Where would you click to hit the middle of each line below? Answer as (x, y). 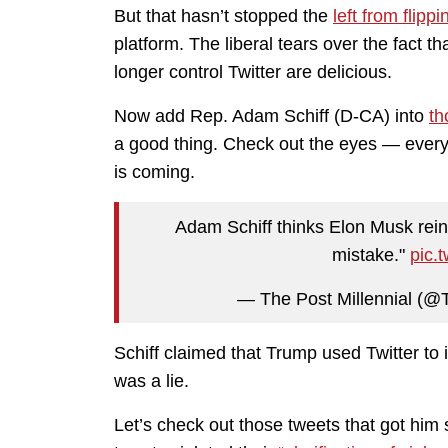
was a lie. (151, 381)
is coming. (154, 172)
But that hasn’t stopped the (223, 16)
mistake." (370, 254)
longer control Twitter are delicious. (253, 72)
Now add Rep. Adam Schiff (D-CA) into (271, 116)
